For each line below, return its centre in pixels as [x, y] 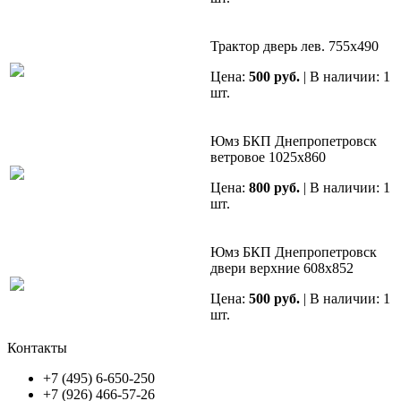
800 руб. [274, 188]
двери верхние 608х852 [282, 269]
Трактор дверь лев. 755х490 [294, 47]
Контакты [37, 348]
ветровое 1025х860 [268, 158]
